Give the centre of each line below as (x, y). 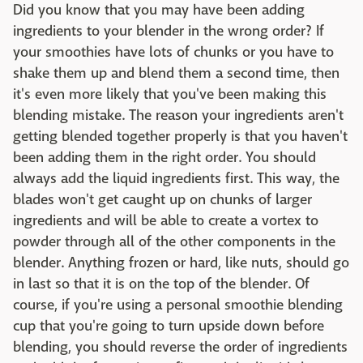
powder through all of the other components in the (174, 241)
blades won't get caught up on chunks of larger (162, 199)
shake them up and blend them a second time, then (176, 73)
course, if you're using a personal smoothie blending (178, 305)
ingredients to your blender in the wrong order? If (169, 31)
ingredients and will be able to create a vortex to (166, 220)
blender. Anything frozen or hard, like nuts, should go (181, 263)
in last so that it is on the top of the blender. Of (161, 284)
